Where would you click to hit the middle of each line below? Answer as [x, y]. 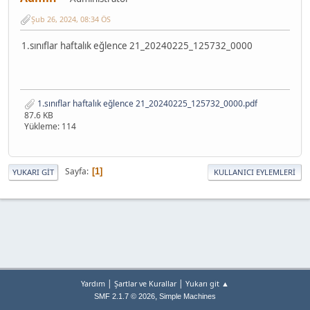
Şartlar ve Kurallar [145, 283]
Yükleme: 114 [50, 126]
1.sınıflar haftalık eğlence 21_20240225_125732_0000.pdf [146, 103]
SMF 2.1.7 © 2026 [125, 296]
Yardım [93, 283]
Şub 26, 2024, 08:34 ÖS [71, 19]
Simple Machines [188, 296]
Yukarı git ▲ [207, 283]
